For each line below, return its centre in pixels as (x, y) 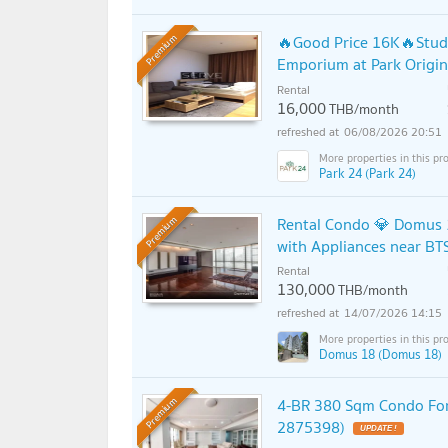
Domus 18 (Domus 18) (380, 354)
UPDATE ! (378, 429)
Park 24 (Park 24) (367, 173)
